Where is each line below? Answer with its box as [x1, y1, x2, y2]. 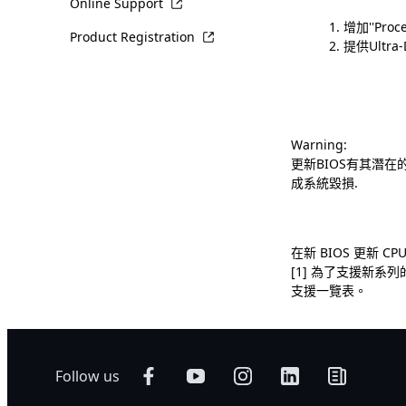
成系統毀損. [291, 173, 359, 191]
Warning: [291, 135, 348, 153]
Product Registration [70, 28, 196, 45]
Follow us [55, 365, 121, 386]
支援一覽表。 [291, 281, 368, 299]
